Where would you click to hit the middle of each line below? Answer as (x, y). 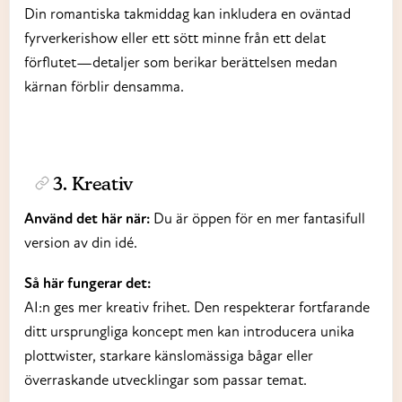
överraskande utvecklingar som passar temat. (166, 380)
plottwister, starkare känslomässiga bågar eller (169, 356)
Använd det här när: (87, 218)
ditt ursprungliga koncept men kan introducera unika (189, 332)
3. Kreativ (93, 185)
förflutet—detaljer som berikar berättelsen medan (181, 61)
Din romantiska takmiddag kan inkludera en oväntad (188, 13)
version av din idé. (81, 242)
